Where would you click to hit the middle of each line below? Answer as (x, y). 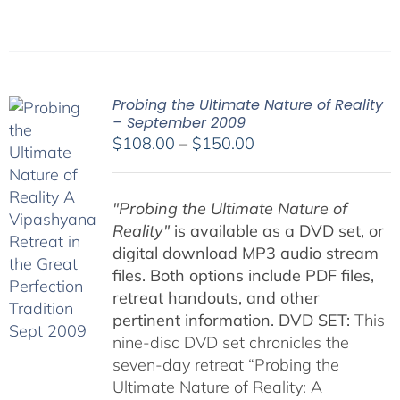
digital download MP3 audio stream (245, 254)
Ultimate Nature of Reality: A (217, 387)
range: (276, 165)
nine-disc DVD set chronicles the (230, 343)
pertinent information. (193, 321)
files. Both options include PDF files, (243, 276)
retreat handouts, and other (216, 298)
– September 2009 (179, 123)
